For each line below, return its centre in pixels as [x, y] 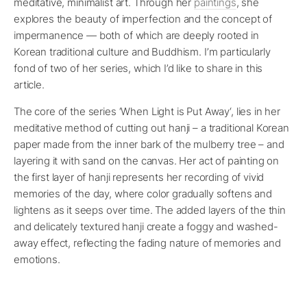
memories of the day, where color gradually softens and [143, 194]
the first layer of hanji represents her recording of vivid [139, 177]
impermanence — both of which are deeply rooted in [136, 36]
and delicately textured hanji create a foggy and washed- [146, 227]
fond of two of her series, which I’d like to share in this [138, 69]
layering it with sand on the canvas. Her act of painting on [147, 161]
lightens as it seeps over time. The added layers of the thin [150, 210]
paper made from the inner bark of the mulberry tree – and [149, 145]
